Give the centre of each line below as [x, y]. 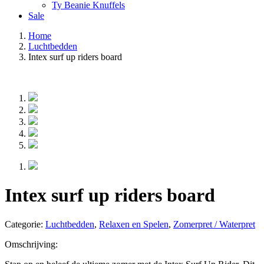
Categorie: [25, 224]
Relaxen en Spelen [134, 224]
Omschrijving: [31, 244]
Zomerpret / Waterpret [214, 224]
